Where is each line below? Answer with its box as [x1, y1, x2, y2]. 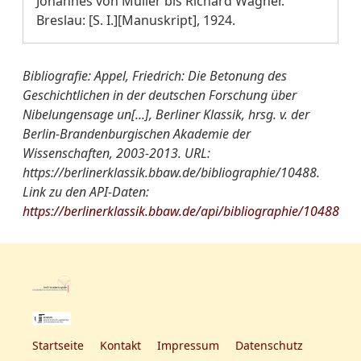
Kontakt [100, 338, 141, 354]
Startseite [32, 338, 84, 354]
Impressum [157, 338, 219, 354]
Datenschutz [235, 338, 303, 354]
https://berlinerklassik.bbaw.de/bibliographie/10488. [23, 164, 320, 181]
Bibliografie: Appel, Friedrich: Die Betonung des [23, 67, 287, 85]
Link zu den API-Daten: [23, 183, 149, 201]
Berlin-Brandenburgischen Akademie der [23, 125, 251, 143]
